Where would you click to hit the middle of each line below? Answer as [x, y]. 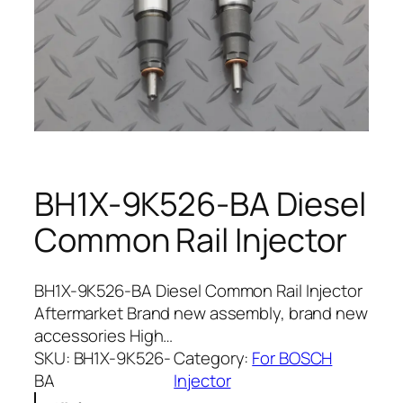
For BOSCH [292, 358]
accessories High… [104, 335]
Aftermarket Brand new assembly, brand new [201, 313]
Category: [213, 358]
